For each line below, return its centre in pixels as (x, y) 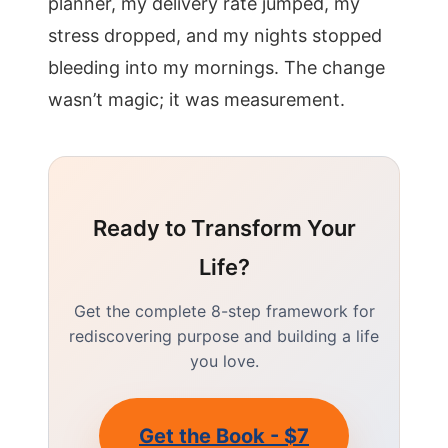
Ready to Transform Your (224, 228)
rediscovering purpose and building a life (224, 336)
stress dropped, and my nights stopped (215, 35)
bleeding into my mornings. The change (216, 67)
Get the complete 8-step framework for (224, 311)
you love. (224, 361)
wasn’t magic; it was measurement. (196, 99)
